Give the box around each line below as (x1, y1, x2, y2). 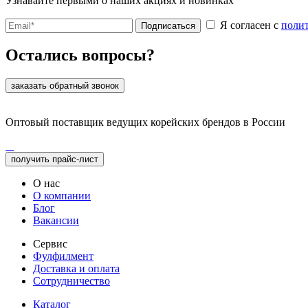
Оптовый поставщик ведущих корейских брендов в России (5, 116, 285, 129)
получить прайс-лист (11, 154, 98, 165)
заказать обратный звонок (11, 80, 119, 91)
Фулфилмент (33, 250, 93, 263)
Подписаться (141, 20, 195, 31)
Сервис (33, 238, 67, 250)
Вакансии (33, 214, 79, 227)
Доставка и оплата (33, 263, 120, 275)
